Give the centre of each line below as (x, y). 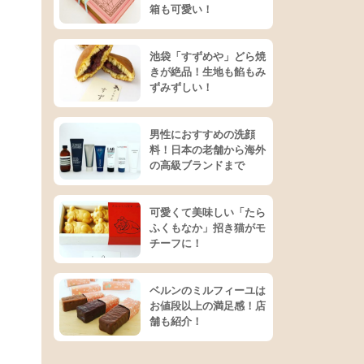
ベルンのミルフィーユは (208, 290)
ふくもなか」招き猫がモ (208, 228)
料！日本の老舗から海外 (208, 150)
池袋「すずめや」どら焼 (208, 56)
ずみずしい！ (181, 87)
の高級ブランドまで (197, 165)
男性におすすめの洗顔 (202, 134)
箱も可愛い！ (181, 9)
